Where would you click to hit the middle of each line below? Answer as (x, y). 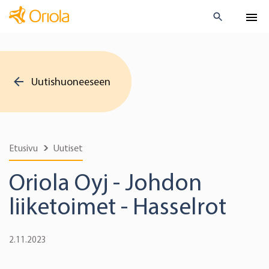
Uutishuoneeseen (71, 81)
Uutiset (68, 148)
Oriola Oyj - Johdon (105, 182)
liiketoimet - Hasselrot (118, 206)
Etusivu (23, 148)
